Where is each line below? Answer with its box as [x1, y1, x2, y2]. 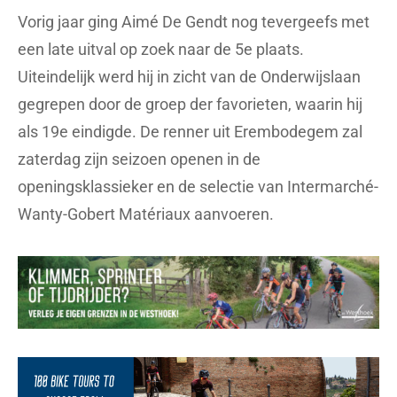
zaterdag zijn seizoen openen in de [18, 149, 261, 168]
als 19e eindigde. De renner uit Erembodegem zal [18, 121, 362, 141]
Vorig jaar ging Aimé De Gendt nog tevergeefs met [18, 12, 370, 31]
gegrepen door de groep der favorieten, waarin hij [18, 94, 362, 113]
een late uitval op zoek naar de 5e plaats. [18, 39, 304, 58]
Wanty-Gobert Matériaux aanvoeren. [18, 204, 277, 223]
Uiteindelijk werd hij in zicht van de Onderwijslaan [18, 66, 361, 86]
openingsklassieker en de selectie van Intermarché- [18, 176, 378, 196]
